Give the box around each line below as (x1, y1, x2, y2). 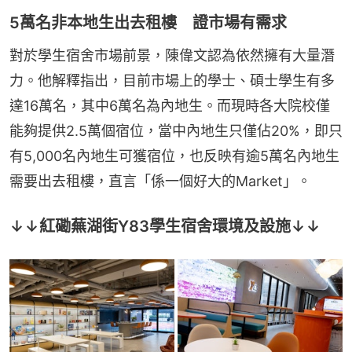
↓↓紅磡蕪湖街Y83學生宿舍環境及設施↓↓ (9, 217, 321, 236)
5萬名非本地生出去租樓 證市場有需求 (9, 13, 287, 32)
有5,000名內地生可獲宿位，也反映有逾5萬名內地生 (9, 148, 339, 164)
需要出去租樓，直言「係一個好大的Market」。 (9, 173, 311, 189)
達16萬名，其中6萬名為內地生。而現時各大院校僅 (9, 97, 330, 114)
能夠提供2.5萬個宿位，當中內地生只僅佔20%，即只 (9, 123, 343, 139)
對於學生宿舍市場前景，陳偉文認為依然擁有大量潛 (9, 47, 335, 64)
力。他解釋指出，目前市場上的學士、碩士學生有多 (9, 72, 335, 89)
